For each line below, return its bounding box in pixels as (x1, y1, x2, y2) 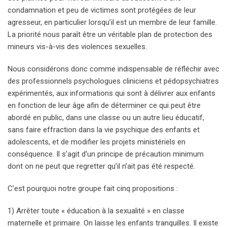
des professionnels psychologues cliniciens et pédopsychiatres (8, 77, 219, 86)
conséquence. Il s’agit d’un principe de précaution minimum (8, 149, 204, 159)
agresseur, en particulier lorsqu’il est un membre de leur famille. (8, 18, 217, 27)
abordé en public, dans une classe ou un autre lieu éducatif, (8, 113, 204, 123)
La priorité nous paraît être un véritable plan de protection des (8, 30, 212, 40)
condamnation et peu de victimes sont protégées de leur (8, 6, 196, 15)
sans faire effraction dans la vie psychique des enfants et (8, 125, 200, 135)
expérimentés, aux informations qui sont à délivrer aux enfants (8, 89, 215, 98)
